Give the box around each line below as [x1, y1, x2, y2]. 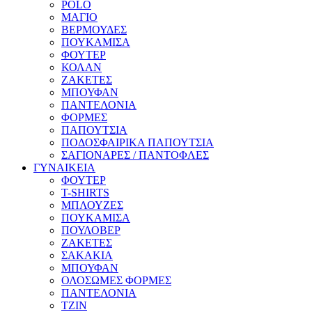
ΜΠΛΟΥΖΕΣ [61, 198, 123, 211]
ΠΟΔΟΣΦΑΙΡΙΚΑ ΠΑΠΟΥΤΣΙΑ [61, 136, 214, 148]
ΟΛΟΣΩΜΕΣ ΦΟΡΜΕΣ [61, 274, 171, 286]
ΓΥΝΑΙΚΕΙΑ [33, 161, 95, 173]
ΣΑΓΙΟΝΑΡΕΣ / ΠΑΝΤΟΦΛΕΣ [61, 148, 209, 161]
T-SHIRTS [61, 186, 109, 198]
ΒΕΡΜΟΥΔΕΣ [61, 23, 127, 36]
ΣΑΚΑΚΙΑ [61, 249, 113, 261]
